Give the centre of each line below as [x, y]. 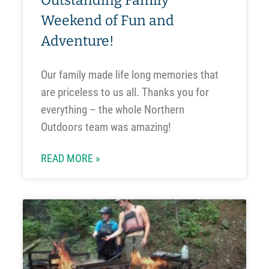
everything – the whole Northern [112, 110]
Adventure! [77, 41]
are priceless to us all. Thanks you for [125, 92]
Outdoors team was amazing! [106, 127]
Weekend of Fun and [107, 21]
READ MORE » [70, 159]
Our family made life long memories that [129, 75]
